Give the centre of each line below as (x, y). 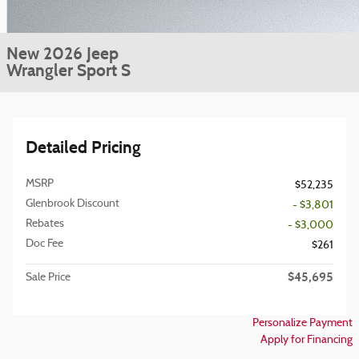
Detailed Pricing (83, 147)
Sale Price (48, 277)
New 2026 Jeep (63, 53)
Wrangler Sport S (69, 70)
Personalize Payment (303, 323)
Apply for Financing (307, 340)
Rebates (45, 224)
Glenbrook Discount (73, 204)
